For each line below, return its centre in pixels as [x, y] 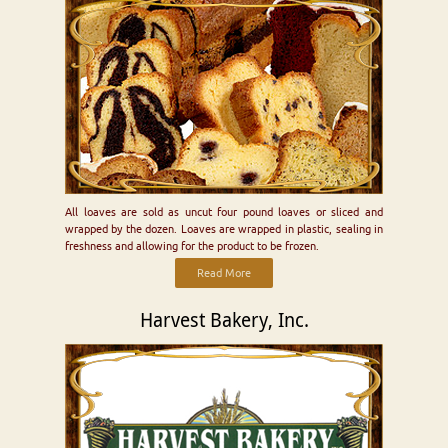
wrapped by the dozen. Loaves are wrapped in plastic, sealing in [224, 229]
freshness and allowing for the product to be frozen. [192, 246]
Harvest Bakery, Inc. [224, 320]
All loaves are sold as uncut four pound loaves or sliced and [224, 212]
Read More [224, 273]
